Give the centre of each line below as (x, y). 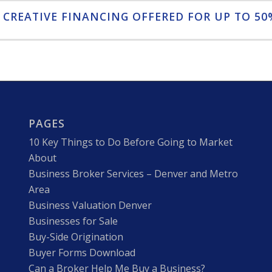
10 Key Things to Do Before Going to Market (130, 142)
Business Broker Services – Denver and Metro (133, 173)
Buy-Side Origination (76, 236)
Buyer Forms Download (82, 252)
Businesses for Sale (73, 221)
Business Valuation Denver (90, 205)
